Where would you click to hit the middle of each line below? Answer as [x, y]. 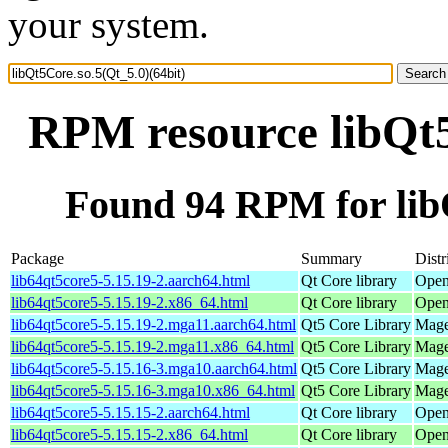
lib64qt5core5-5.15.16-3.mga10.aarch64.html [154, 368]
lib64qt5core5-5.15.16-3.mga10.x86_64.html [153, 390]
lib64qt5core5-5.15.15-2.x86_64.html [129, 434]
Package [37, 258]
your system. [108, 24]
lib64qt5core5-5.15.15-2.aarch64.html [130, 412]
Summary [331, 258]
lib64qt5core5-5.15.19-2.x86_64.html [129, 302]
